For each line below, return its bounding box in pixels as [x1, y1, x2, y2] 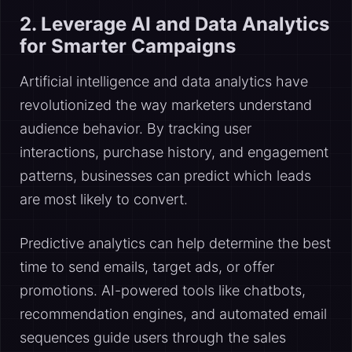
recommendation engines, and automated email [20, 306, 327, 322]
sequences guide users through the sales [20, 329, 286, 346]
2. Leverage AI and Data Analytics [20, 13, 329, 35]
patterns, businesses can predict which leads [20, 167, 311, 184]
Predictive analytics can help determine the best [20, 235, 331, 251]
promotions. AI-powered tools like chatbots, [20, 282, 306, 299]
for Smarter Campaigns [20, 35, 236, 57]
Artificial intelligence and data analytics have [20, 73, 308, 90]
